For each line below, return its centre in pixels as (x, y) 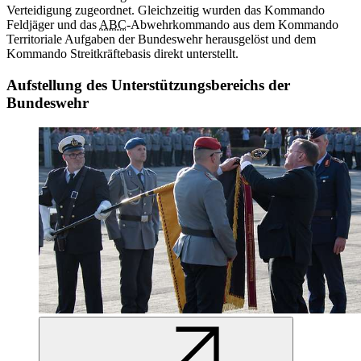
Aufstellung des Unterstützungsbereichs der (148, 85)
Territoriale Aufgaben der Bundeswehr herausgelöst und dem (161, 39)
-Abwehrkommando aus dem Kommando (232, 25)
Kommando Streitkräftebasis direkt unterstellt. (122, 54)
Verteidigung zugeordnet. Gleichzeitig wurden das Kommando (166, 10)
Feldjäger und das (53, 25)
